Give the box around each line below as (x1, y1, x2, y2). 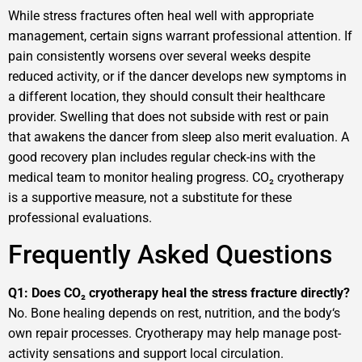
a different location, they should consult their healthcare (8, 88, 325, 104)
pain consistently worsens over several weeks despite (8, 48, 310, 64)
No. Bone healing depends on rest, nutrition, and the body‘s (8, 305, 340, 322)
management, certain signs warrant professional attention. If (8, 27, 352, 44)
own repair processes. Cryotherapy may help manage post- (8, 326, 341, 342)
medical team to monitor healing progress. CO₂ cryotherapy (8, 169, 344, 185)
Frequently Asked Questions (8, 239, 332, 271)
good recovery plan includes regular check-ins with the (8, 149, 315, 165)
